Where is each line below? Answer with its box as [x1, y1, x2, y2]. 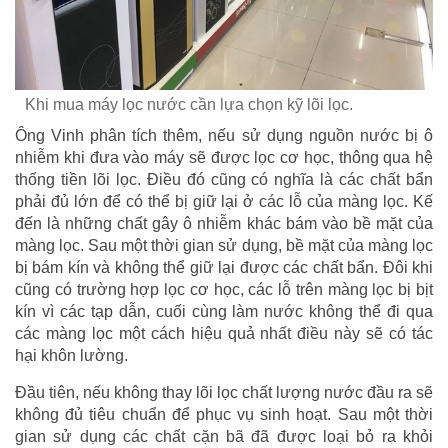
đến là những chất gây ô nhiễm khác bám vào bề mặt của [15, 214, 433, 232]
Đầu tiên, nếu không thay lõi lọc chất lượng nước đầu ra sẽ [15, 383, 433, 401]
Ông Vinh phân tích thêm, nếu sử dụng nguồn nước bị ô [15, 126, 433, 144]
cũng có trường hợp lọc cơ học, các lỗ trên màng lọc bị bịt [15, 280, 433, 298]
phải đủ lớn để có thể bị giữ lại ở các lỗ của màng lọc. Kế [15, 192, 433, 210]
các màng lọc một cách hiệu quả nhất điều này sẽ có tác [15, 324, 433, 342]
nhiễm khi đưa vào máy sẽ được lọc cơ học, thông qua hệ [15, 148, 433, 166]
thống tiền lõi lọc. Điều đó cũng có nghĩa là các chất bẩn [15, 170, 433, 188]
